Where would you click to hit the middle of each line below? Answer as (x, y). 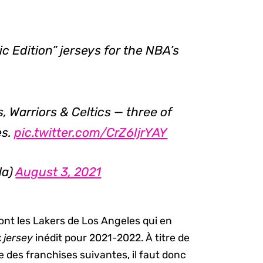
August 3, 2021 (58, 172)
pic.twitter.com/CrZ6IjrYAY (91, 133)
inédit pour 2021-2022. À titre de (113, 237)
